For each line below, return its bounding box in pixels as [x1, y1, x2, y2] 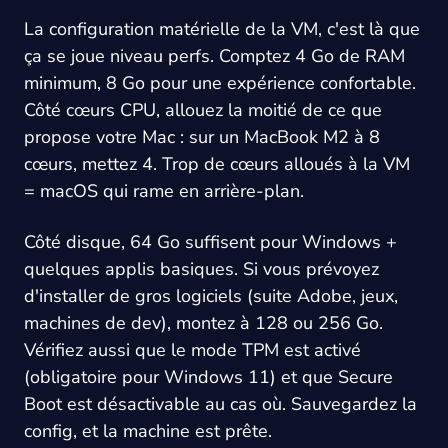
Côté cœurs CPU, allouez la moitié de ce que [24, 97, 382, 122]
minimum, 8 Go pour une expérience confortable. [24, 70, 416, 95]
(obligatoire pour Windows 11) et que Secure [24, 364, 393, 389]
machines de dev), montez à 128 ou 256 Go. [24, 310, 383, 335]
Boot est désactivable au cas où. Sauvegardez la [24, 391, 417, 416]
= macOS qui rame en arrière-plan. [24, 178, 304, 203]
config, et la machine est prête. [24, 418, 272, 443]
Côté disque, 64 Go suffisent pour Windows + [24, 229, 397, 254]
